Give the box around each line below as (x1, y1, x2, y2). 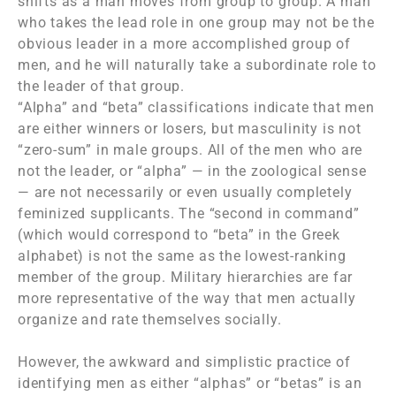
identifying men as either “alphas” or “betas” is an (18, 375, 362, 392)
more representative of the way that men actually (18, 290, 356, 308)
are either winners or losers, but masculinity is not (18, 120, 362, 138)
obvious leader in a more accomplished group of (18, 35, 351, 53)
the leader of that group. (18, 78, 186, 95)
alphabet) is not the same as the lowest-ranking (18, 247, 346, 265)
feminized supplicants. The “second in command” (18, 205, 360, 223)
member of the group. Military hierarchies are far (18, 269, 354, 286)
